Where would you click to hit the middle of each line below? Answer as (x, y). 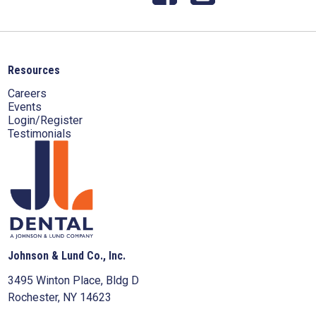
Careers (27, 93)
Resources (34, 70)
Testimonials (39, 133)
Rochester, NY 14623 (60, 297)
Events (25, 107)
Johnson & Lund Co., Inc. (67, 255)
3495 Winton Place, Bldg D (73, 280)
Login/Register (45, 120)
